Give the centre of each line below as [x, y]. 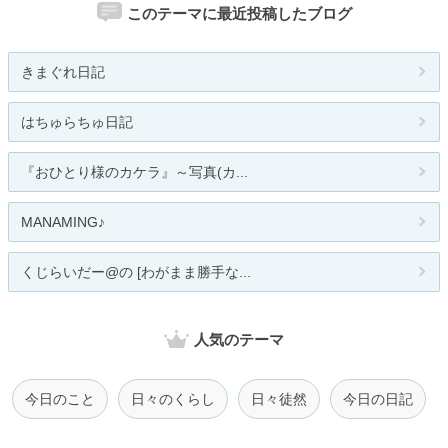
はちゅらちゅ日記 [77, 122]
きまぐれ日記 [63, 72]
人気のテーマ [239, 340]
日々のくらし [173, 398]
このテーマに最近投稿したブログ [239, 13]
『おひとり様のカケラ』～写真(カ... [134, 172]
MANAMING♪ [63, 222]
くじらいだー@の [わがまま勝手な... [136, 272]
